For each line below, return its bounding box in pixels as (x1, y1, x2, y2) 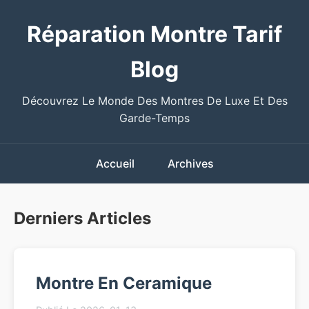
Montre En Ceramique (36, 273, 212, 293)
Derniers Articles (14, 208, 151, 228)
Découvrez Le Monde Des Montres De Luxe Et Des (21, 94, 288, 108)
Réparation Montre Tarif (27, 21, 282, 48)
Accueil (95, 157, 134, 170)
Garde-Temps (119, 111, 190, 125)
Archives (167, 157, 214, 170)
